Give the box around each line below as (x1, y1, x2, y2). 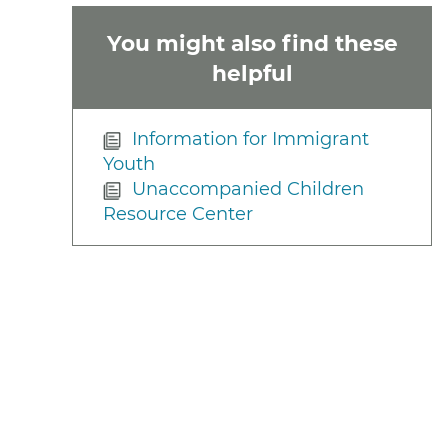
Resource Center (103, 203, 253, 226)
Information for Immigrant (132, 128, 370, 151)
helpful (211, 59, 293, 86)
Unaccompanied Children (132, 178, 365, 201)
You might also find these (106, 29, 398, 56)
